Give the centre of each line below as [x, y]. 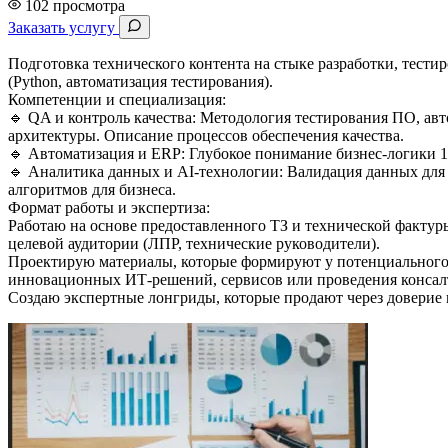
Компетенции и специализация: [117, 99]
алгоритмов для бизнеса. [92, 189]
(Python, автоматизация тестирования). [140, 81]
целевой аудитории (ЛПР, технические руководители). [194, 243]
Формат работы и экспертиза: [109, 207]
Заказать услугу [63, 27]
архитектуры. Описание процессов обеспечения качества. [206, 135]
